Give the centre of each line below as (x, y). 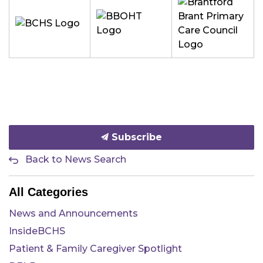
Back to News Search (76, 159)
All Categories (48, 192)
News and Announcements (73, 213)
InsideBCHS (37, 231)
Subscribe (135, 137)
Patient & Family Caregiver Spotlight (95, 249)
